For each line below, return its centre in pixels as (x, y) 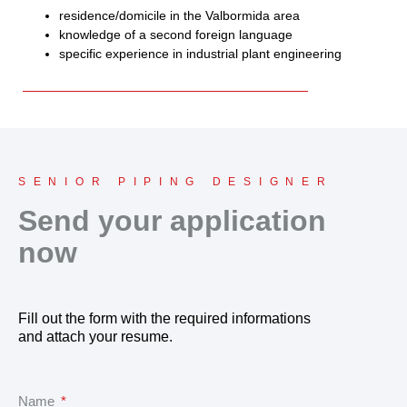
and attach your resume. (95, 336)
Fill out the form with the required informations (164, 318)
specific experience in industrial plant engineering (200, 53)
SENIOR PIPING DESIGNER (176, 182)
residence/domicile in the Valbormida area (179, 15)
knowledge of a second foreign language (176, 34)
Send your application (172, 220)
